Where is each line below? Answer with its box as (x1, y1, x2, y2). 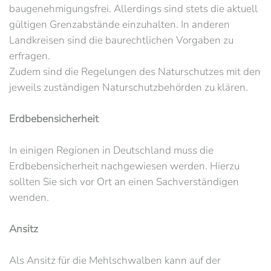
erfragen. (9, 49, 50, 63)
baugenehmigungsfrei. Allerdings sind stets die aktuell (9, 2, 258, 16)
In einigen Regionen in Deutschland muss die (9, 143, 214, 157)
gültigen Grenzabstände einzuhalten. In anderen (9, 18, 230, 31)
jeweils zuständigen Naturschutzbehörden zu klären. (9, 80, 248, 94)
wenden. (9, 191, 49, 204)
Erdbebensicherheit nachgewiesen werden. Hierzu (9, 159, 240, 173)
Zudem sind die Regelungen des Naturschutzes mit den (9, 65, 261, 79)
